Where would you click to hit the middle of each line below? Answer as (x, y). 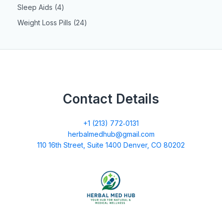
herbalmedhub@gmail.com (111, 134)
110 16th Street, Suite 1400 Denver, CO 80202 (111, 145)
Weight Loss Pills (44, 23)
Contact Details (111, 99)
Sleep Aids (35, 7)
